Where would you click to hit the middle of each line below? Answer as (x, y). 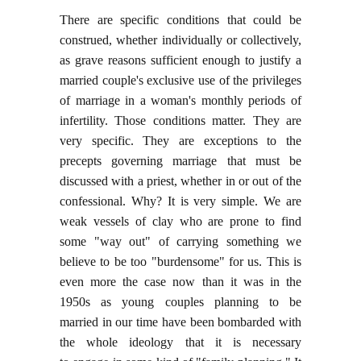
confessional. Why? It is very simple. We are (180, 201)
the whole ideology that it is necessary (180, 342)
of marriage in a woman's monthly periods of (180, 101)
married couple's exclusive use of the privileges (180, 81)
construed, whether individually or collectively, (180, 40)
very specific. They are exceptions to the (180, 141)
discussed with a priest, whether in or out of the (180, 181)
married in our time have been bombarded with (180, 322)
